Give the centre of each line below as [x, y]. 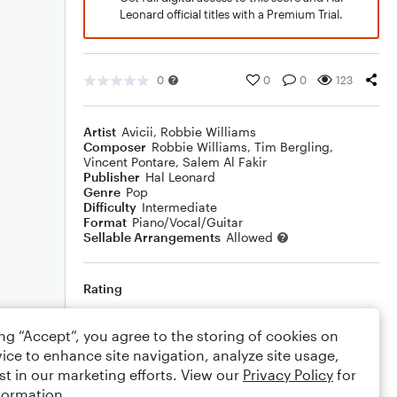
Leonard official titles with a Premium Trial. [231, 14]
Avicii [137, 132]
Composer [115, 147]
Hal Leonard [180, 177]
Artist [100, 132]
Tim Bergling [292, 147]
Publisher [112, 177]
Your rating [236, 318]
